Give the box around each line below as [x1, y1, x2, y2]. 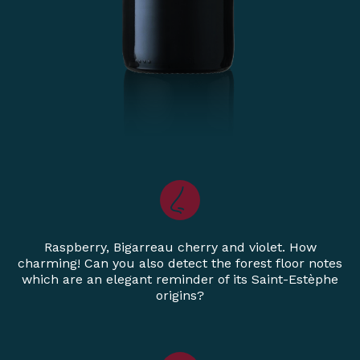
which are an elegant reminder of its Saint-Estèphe [22, 272, 338, 288]
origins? [156, 288, 204, 304]
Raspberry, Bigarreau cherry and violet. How [43, 239, 317, 256]
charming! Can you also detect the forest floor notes [18, 256, 342, 272]
